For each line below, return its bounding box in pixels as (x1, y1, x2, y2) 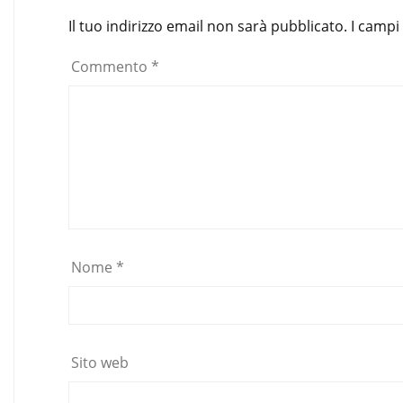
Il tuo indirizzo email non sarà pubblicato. (68, 15, 347, 36)
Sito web (71, 352, 129, 372)
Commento (71, 56, 151, 76)
